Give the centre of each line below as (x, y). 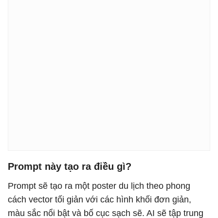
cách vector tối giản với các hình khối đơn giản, (100, 200)
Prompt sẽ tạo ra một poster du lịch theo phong (99, 186)
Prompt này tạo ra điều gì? (70, 166)
